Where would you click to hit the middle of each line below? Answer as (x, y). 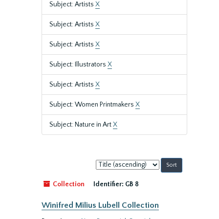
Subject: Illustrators (78, 65)
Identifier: (109, 184)
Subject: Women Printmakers (92, 105)
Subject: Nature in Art (81, 125)
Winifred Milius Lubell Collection (100, 205)
